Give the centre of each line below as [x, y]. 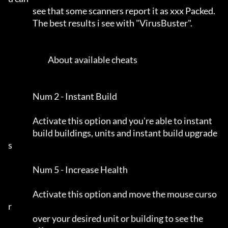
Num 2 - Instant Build [20, 96]
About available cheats [28, 60]
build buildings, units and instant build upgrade [20, 133]
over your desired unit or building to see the [20, 219]
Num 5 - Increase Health [20, 170]
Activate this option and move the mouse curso [20, 194]
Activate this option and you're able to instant [20, 121]
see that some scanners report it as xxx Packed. [20, 11]
